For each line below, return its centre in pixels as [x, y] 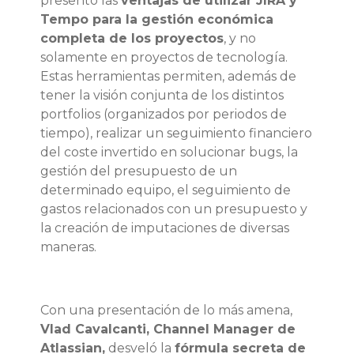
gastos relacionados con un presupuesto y [174, 209]
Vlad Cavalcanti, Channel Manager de [168, 329]
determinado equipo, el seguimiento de [166, 190]
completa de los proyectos [132, 38]
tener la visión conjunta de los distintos [162, 95]
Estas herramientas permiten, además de [168, 76]
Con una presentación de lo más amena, [166, 310]
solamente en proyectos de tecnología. [164, 57]
